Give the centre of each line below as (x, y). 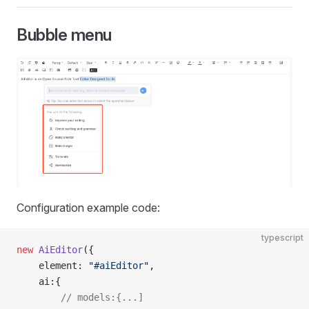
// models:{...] (80, 297)
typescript (282, 237)
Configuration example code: (88, 207)
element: (52, 265)
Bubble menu (64, 35)
